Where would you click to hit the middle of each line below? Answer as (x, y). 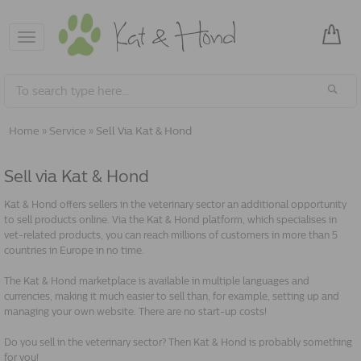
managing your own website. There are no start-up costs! (135, 312)
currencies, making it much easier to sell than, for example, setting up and (172, 297)
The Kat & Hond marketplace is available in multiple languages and (157, 281)
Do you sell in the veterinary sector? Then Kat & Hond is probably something (178, 342)
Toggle (73, 39)
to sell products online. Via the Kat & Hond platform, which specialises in (170, 220)
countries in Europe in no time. (74, 251)
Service (68, 131)
